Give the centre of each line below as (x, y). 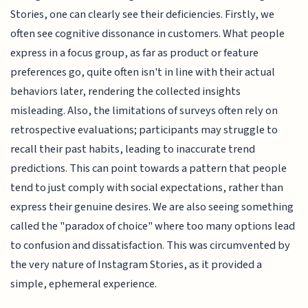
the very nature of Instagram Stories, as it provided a (136, 264)
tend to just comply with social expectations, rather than (147, 187)
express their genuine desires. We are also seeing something (152, 207)
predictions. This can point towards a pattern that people (149, 168)
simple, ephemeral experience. (84, 284)
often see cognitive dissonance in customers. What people (148, 33)
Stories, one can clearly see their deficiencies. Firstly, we (143, 14)
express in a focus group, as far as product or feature (135, 53)
